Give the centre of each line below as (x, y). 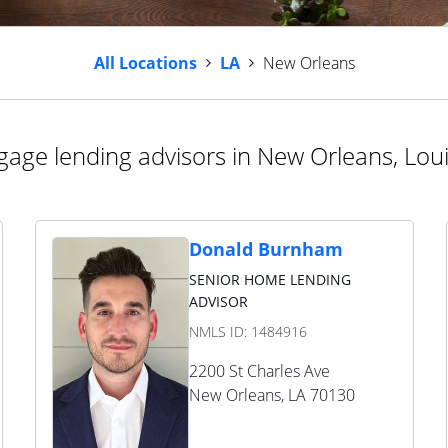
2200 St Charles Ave (259, 371)
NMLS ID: (219, 331)
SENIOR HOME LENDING (269, 279)
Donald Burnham (265, 249)
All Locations (145, 63)
